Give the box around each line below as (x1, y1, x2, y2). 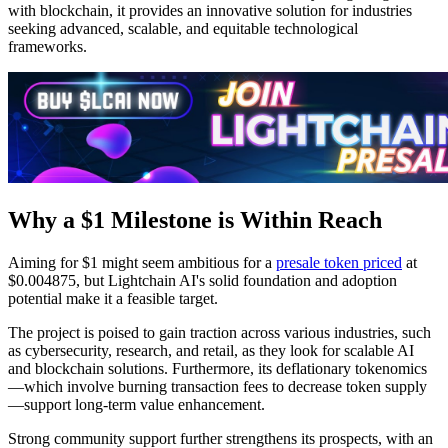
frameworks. (8, 38, 87, 56)
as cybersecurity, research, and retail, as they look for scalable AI (8, 342, 414, 360)
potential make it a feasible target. (8, 290, 218, 308)
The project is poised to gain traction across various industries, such (8, 324, 431, 342)
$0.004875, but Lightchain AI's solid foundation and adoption (8, 272, 397, 290)
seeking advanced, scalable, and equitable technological (8, 20, 358, 38)
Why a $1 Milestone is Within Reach (8, 207, 382, 234)
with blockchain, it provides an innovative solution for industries (8, 2, 412, 20)
